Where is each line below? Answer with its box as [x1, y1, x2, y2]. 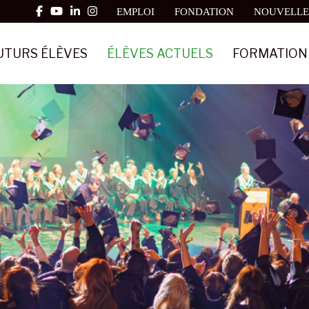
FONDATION [175, 6, 234, 17]
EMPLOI [117, 6, 154, 17]
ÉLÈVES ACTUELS [107, 46, 213, 61]
